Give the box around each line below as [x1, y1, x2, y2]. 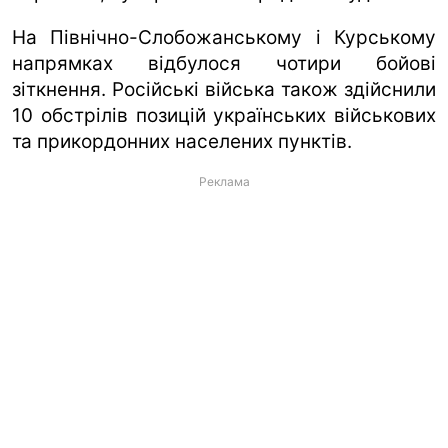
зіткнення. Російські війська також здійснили [12, 77, 436, 101]
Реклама [198, 173, 250, 189]
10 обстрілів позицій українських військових [12, 103, 436, 127]
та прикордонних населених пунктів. [12, 129, 352, 153]
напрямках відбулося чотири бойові [12, 51, 436, 75]
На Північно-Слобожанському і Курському [12, 25, 436, 49]
